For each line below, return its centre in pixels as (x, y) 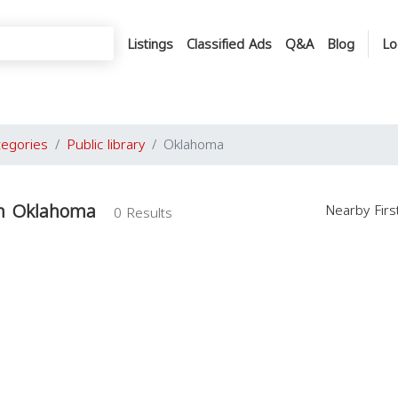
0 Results (143, 213)
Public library (106, 145)
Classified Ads (229, 44)
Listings (150, 44)
